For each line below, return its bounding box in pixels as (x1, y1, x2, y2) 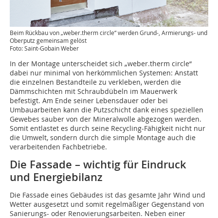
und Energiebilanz (10, 169, 103, 184)
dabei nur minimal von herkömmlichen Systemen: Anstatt (10, 68, 198, 77)
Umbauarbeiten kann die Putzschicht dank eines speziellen (10, 105, 203, 114)
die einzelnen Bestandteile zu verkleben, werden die (10, 77, 181, 87)
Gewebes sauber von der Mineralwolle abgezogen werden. (10, 114, 201, 124)
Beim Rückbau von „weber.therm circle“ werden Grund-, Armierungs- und (10, 28, 207, 36)
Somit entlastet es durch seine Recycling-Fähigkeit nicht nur (10, 123, 205, 133)
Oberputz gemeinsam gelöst (10, 36, 87, 44)
